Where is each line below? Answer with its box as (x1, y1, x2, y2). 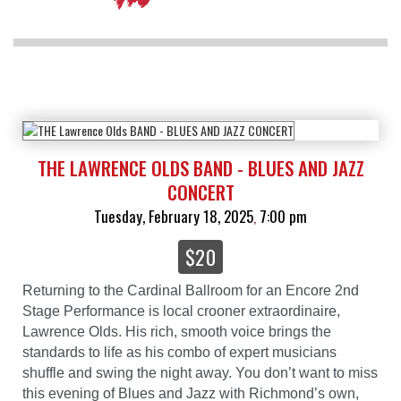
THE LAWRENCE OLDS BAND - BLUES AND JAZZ (37, 153, 364, 182)
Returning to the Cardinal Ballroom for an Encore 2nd (22, 282, 359, 298)
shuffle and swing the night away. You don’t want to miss (22, 364, 378, 380)
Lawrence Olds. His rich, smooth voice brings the (22, 323, 331, 339)
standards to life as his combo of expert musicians (22, 344, 337, 360)
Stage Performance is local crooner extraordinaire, (22, 303, 340, 319)
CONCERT (166, 177, 235, 206)
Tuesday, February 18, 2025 (94, 204, 253, 227)
